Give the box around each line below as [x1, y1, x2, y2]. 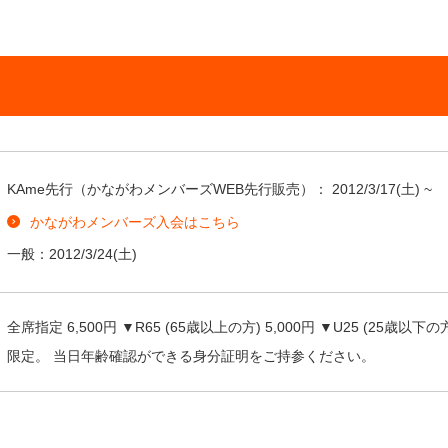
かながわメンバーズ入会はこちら [30, 213, 240, 230]
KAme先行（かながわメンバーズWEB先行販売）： [7, 180, 332, 197]
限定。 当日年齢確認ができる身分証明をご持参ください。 [7, 347, 375, 364]
